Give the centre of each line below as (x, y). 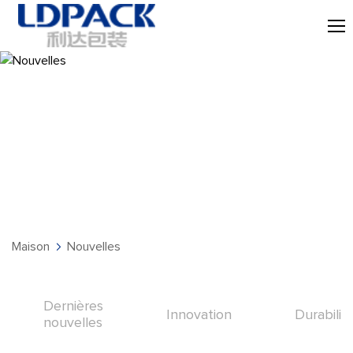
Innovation (199, 315)
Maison (31, 247)
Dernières (73, 307)
